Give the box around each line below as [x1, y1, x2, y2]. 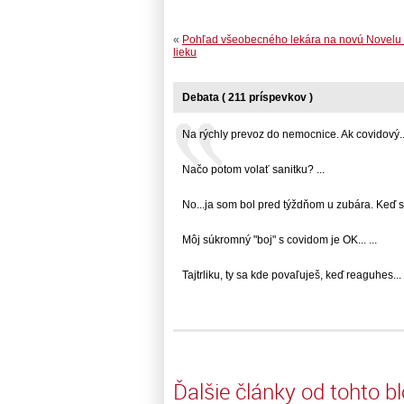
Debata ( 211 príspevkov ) [182, 91, 313, 105]
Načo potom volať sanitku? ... [182, 163, 325, 177]
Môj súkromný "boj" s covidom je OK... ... [182, 234, 377, 247]
